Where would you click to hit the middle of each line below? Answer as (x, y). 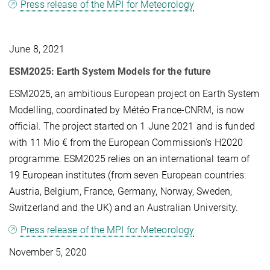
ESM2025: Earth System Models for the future (110, 71)
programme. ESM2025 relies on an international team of (130, 159)
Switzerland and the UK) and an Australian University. (124, 207)
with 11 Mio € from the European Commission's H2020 (126, 142)
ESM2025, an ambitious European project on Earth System (134, 93)
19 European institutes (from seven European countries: (128, 175)
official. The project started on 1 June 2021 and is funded (132, 126)
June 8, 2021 (37, 49)
